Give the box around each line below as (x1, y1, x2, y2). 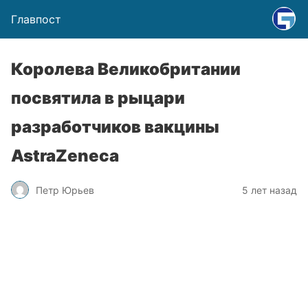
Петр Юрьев (36, 184, 94, 196)
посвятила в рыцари (11, 88, 185, 108)
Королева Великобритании (11, 59, 241, 79)
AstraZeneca (11, 146, 119, 166)
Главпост (11, 12, 61, 26)
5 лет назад (242, 184, 297, 196)
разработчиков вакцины (11, 117, 219, 137)
